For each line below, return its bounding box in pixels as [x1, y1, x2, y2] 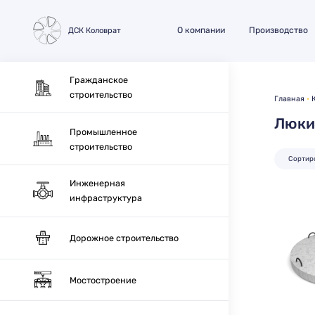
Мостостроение [70, 274, 137, 285]
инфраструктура [70, 193, 143, 204]
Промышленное [70, 126, 138, 137]
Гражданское [70, 74, 129, 85]
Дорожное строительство [70, 232, 179, 243]
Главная [274, 94, 304, 104]
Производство [248, 25, 308, 36]
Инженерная [70, 178, 126, 189]
